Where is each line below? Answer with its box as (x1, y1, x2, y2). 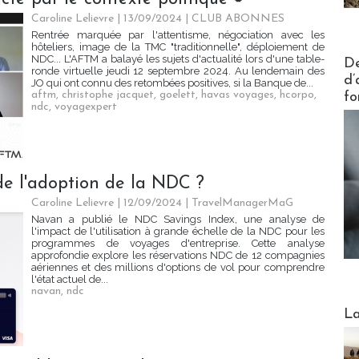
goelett (159, 89, 196, 102)
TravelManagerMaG (192, 197, 293, 210)
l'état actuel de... (31, 273, 108, 286)
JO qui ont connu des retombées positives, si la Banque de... (31, 77, 313, 90)
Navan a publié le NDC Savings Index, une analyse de (31, 213, 325, 226)
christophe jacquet (62, 89, 154, 102)
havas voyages (201, 89, 274, 102)
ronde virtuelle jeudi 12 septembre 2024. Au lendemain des (31, 65, 325, 78)
